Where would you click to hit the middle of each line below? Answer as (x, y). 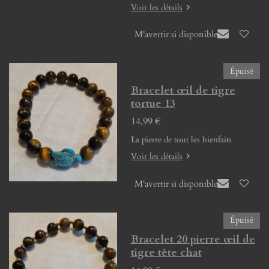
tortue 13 (153, 103)
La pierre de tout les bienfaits (182, 139)
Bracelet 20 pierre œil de (193, 240)
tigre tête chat (166, 253)
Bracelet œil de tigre (183, 90)
